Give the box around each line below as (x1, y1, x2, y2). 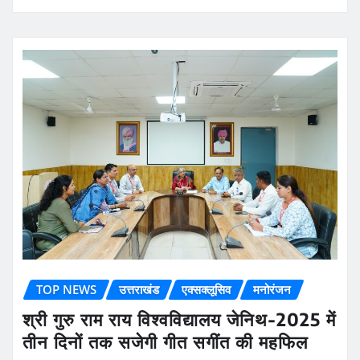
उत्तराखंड (119, 281, 159, 298)
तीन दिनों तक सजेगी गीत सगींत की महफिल (22, 330, 313, 354)
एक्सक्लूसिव (182, 281, 231, 298)
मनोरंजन (253, 281, 291, 298)
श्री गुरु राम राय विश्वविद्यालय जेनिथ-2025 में (22, 308, 336, 331)
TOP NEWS (36, 281, 96, 298)
